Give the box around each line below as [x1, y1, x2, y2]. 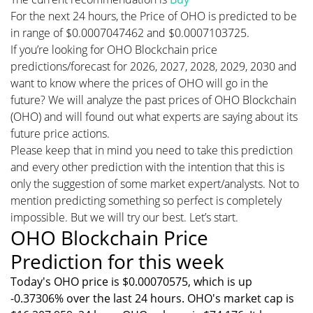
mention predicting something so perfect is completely [10, 193, 282, 208]
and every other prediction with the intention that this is [10, 159, 284, 175]
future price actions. [10, 126, 110, 141]
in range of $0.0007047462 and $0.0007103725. [10, 25, 249, 41]
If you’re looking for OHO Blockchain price [10, 42, 217, 57]
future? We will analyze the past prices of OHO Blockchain [10, 92, 296, 108]
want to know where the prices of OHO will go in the [10, 75, 268, 91]
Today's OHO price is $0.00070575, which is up [10, 274, 252, 289]
